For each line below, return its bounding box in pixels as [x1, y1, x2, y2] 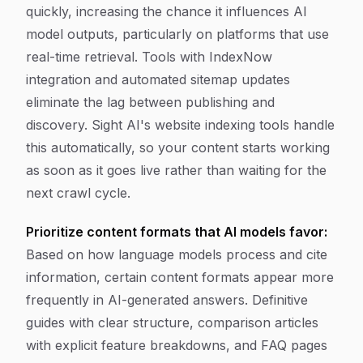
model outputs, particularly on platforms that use [26, 26, 329, 42]
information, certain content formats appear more [26, 269, 334, 285]
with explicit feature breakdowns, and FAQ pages [26, 337, 327, 353]
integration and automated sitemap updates [26, 71, 290, 88]
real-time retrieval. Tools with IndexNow [26, 49, 272, 65]
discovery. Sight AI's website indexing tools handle [26, 117, 335, 133]
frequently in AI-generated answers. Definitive [26, 292, 308, 308]
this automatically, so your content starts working [26, 139, 330, 156]
